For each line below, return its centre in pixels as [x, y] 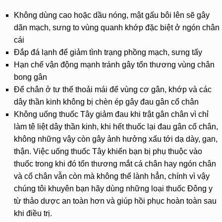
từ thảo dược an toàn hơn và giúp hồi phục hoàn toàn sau [115, 201]
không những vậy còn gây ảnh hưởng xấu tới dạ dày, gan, [116, 139]
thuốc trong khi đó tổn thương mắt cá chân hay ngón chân [115, 164]
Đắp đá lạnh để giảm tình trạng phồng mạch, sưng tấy [108, 52]
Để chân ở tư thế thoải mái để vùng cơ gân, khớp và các [113, 89]
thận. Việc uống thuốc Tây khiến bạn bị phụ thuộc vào [108, 151]
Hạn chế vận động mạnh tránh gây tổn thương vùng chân [114, 64]
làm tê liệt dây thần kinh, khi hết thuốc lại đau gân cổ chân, [116, 126]
